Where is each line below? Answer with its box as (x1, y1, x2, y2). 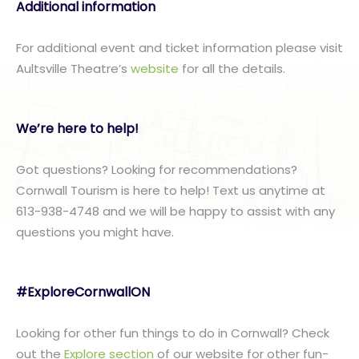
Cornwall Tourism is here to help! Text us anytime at (16, 182, 325, 200)
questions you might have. (16, 224, 174, 241)
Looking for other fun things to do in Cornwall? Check (16, 325, 329, 342)
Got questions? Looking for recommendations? (16, 161, 297, 179)
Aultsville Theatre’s (16, 60, 131, 78)
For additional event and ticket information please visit (16, 39, 343, 57)
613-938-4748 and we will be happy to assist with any (16, 203, 335, 220)
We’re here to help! (16, 119, 139, 139)
